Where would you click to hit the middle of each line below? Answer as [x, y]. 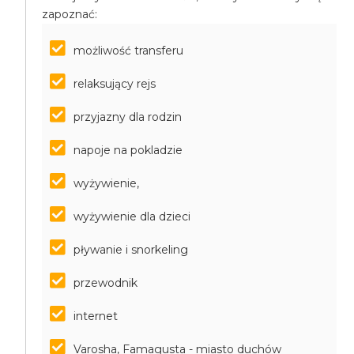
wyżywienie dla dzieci [132, 217]
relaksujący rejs [115, 84]
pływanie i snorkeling [131, 250]
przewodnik [106, 283]
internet [96, 316]
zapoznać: [70, 14]
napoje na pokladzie [128, 150]
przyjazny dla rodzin [128, 117]
